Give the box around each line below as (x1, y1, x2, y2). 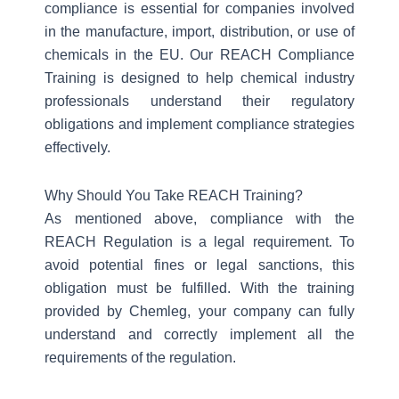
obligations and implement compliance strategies (45, 117, 354, 132)
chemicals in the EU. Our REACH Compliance (45, 47, 354, 62)
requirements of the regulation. (45, 350, 236, 365)
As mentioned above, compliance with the (45, 211, 354, 226)
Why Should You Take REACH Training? (45, 188, 303, 203)
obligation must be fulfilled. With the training (45, 281, 354, 296)
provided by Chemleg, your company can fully (45, 304, 354, 319)
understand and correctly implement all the (45, 327, 354, 342)
